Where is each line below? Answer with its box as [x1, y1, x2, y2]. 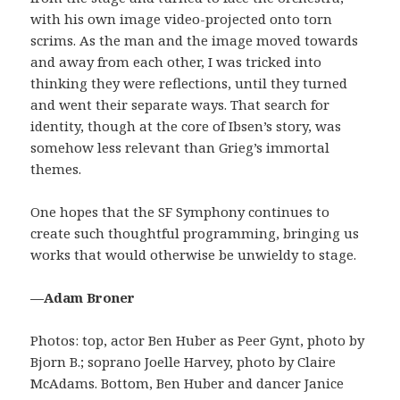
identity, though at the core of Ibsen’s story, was [30, 117, 342, 136]
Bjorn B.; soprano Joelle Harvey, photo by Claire [30, 353, 337, 371]
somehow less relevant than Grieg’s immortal [30, 138, 330, 157]
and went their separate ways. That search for [30, 96, 330, 114]
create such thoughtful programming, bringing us [30, 224, 360, 243]
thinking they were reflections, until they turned [30, 74, 348, 93]
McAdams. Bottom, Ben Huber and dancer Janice [30, 374, 345, 393]
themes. [30, 160, 82, 179]
